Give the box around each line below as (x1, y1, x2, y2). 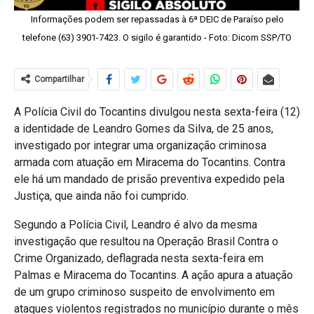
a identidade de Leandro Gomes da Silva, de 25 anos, (14, 121, 273, 135)
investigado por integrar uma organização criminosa (14, 138, 266, 152)
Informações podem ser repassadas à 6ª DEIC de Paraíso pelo (30, 13, 284, 25)
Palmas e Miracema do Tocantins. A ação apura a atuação (14, 268, 293, 282)
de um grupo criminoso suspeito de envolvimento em (14, 285, 275, 299)
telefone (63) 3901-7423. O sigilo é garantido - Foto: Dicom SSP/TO (22, 32, 292, 43)
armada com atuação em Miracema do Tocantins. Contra (14, 155, 285, 169)
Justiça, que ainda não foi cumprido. (14, 189, 189, 203)
